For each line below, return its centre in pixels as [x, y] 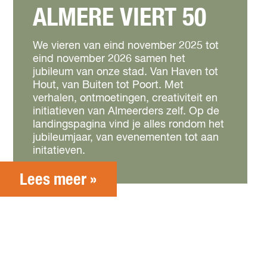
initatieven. [59, 151]
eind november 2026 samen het [109, 59]
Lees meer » [58, 180]
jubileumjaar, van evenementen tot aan [126, 138]
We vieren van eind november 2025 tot [126, 46]
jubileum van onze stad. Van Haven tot [125, 72]
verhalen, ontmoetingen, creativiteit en [125, 98]
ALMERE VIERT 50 [119, 18]
